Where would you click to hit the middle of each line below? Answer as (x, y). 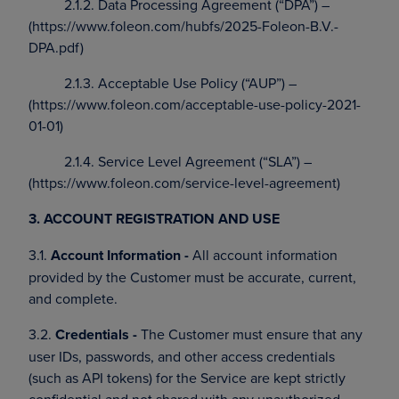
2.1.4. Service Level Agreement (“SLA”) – (188, 161)
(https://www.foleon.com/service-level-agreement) (184, 183)
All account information (263, 255)
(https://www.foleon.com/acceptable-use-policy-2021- (195, 104)
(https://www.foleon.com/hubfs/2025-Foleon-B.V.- (183, 26)
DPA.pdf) (56, 47)
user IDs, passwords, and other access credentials (182, 356)
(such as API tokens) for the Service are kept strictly (187, 378)
